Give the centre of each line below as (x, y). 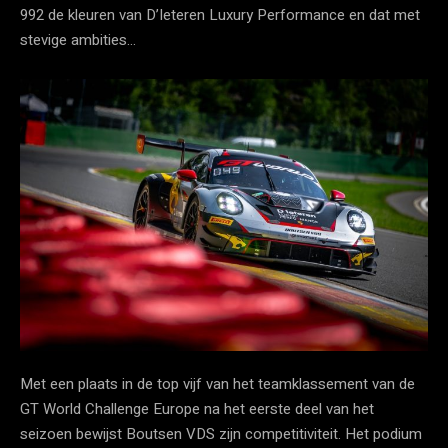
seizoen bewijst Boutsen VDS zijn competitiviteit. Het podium (221, 433)
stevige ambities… (78, 39)
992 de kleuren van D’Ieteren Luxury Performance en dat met (220, 14)
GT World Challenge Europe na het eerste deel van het (197, 408)
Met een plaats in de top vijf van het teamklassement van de (217, 383)
